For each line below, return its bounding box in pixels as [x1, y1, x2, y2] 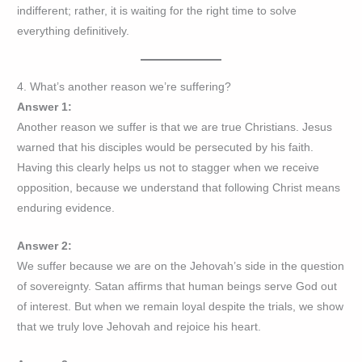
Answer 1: [17, 101, 73, 114]
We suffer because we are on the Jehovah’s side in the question [17, 259, 345, 272]
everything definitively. [17, 25, 130, 38]
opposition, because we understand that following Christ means [17, 182, 341, 195]
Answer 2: [17, 239, 73, 252]
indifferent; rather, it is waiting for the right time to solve [17, 5, 297, 18]
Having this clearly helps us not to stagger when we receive [17, 162, 320, 175]
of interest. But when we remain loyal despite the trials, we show [17, 300, 344, 313]
